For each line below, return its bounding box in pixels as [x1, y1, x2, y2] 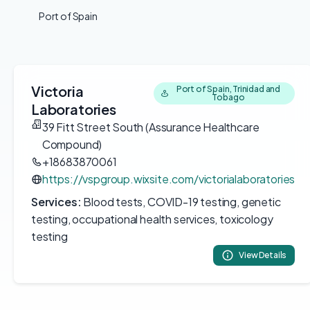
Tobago [212, 92, 245, 102]
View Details [239, 250, 287, 260]
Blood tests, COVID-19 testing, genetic [81, 194, 281, 209]
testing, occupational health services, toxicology [31, 212, 273, 226]
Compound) [42, 137, 102, 152]
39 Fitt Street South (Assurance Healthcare [42, 120, 259, 134]
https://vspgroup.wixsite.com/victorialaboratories [42, 172, 295, 186]
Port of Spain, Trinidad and [176, 84, 281, 94]
